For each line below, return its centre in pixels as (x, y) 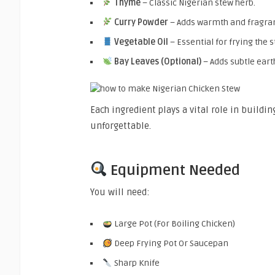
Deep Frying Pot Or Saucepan (170, 244)
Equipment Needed (174, 170)
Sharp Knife (136, 263)
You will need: (120, 192)
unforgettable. (121, 126)
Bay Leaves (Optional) (157, 61)
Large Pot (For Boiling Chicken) (173, 224)
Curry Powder (141, 22)
